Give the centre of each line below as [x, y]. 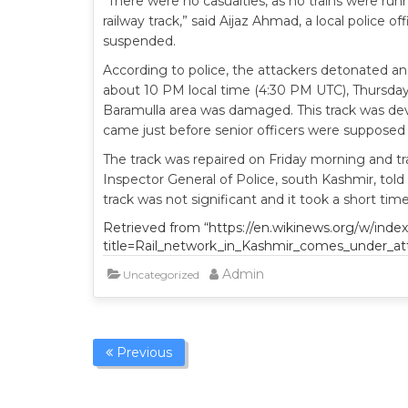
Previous [143, 352]
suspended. [139, 41]
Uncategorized [161, 275]
